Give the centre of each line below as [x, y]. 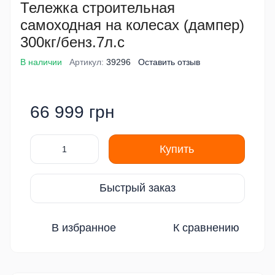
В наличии [41, 62]
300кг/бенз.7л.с [72, 42]
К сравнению [206, 227]
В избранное [84, 227]
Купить [177, 149]
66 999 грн [72, 112]
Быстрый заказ [137, 188]
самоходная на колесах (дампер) [132, 25]
